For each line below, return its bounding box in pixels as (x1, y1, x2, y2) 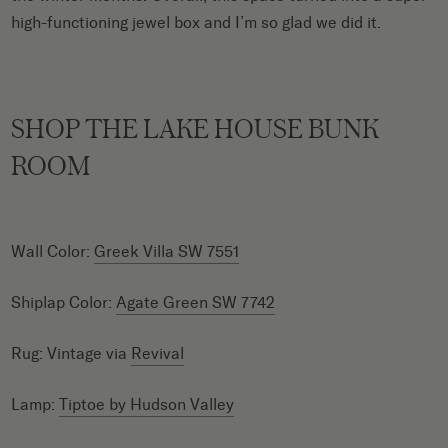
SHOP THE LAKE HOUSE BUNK (11, 108, 380, 147)
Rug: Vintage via (11, 343, 132, 363)
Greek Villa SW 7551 (94, 241, 240, 261)
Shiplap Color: (11, 292, 117, 312)
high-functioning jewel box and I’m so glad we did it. (11, 12, 382, 32)
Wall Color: (11, 241, 95, 261)
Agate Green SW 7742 (116, 292, 276, 312)
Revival (131, 343, 185, 363)
